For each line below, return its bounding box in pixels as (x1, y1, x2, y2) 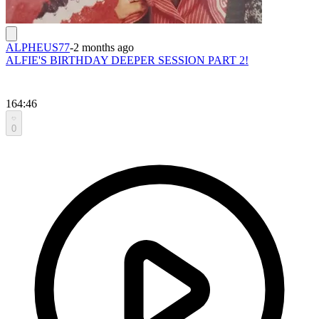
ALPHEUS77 (6, 41, 70, 53)
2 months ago (73, 41, 134, 53)
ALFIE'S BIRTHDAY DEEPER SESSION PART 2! (6, 53, 249, 66)
